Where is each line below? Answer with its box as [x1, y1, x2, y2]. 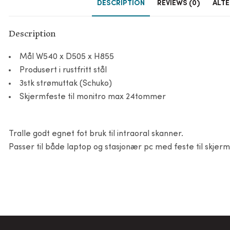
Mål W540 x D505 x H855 [20, 52, 114, 61]
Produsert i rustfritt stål [20, 66, 107, 74]
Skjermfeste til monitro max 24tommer [20, 92, 166, 101]
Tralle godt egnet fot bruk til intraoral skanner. [9, 129, 184, 138]
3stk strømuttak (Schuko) [20, 79, 112, 88]
